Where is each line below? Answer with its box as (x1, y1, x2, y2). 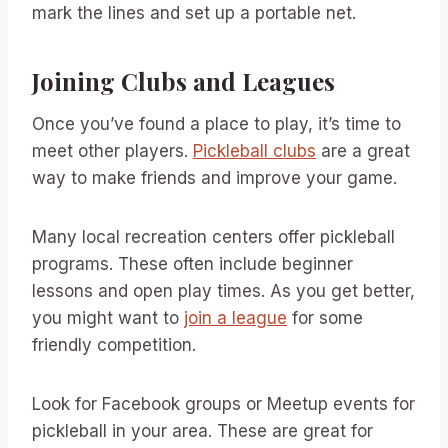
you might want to (32, 308, 184, 328)
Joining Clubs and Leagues (32, 65, 335, 97)
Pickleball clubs (193, 141, 316, 161)
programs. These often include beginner (32, 254, 353, 274)
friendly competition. (32, 335, 196, 355)
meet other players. (32, 141, 193, 161)
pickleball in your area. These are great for (32, 421, 373, 441)
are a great (316, 141, 410, 161)
